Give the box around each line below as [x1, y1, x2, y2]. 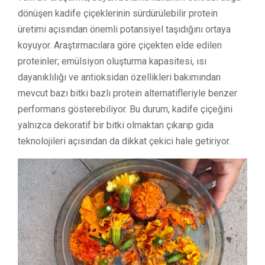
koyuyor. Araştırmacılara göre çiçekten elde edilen [18, 40, 222, 51]
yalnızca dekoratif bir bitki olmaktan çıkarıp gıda [18, 119, 214, 131]
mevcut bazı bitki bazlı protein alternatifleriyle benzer [18, 88, 237, 99]
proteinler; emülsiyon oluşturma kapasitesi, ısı [18, 56, 206, 67]
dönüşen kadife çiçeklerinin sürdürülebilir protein [18, 8, 218, 20]
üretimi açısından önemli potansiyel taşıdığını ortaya [18, 24, 231, 35]
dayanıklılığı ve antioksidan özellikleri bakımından [18, 72, 221, 83]
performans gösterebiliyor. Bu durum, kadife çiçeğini [18, 104, 232, 115]
